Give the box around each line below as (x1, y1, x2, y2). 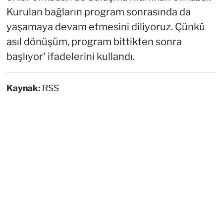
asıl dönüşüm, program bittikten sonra (6, 35, 182, 48)
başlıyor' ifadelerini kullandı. (6, 50, 135, 62)
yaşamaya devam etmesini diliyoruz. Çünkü (6, 20, 205, 33)
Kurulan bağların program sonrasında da (6, 5, 191, 18)
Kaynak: (6, 82, 42, 93)
